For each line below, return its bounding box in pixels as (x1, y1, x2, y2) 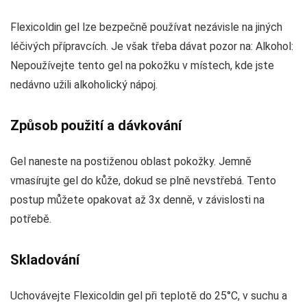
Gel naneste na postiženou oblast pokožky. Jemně (10, 154, 251, 168)
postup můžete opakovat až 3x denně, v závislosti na (10, 193, 265, 206)
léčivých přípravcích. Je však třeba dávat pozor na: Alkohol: (10, 39, 293, 53)
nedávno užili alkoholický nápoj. (10, 77, 158, 91)
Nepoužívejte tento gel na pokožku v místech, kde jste (10, 58, 274, 72)
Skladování (10, 251, 79, 268)
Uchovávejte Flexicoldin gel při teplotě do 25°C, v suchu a (10, 288, 287, 302)
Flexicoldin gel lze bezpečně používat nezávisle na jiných (10, 20, 282, 34)
